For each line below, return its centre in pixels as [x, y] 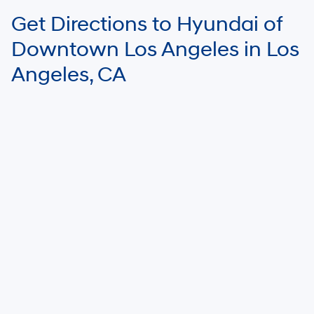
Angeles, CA [69, 74]
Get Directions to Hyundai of [147, 24]
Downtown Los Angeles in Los [155, 49]
